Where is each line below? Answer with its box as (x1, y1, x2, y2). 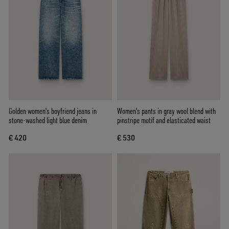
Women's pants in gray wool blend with (117, 106, 216, 117)
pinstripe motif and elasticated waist (117, 115, 211, 126)
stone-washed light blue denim (9, 115, 87, 126)
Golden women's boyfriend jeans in (9, 106, 97, 117)
